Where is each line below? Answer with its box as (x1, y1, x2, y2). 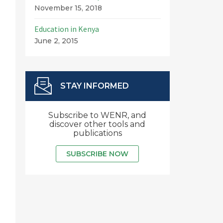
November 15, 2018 (34, 3, 102, 12)
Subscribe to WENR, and (48, 111, 147, 120)
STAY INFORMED (60, 81, 129, 91)
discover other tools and (49, 119, 146, 129)
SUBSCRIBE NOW (66, 149, 129, 158)
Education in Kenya (34, 24, 99, 34)
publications (73, 128, 122, 138)
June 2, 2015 (34, 36, 78, 45)
